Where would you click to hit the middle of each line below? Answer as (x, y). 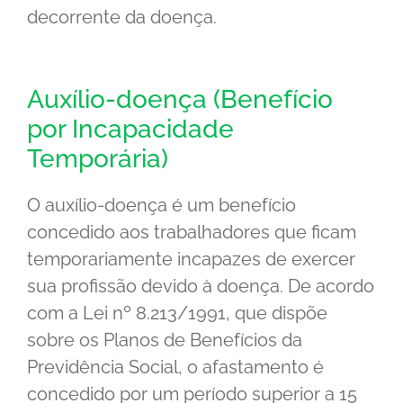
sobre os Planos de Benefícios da (165, 340)
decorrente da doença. (122, 17)
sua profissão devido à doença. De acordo (201, 286)
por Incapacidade (130, 129)
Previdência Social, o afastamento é (175, 367)
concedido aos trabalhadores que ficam (192, 232)
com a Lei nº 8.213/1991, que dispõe (177, 313)
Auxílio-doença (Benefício (180, 99)
